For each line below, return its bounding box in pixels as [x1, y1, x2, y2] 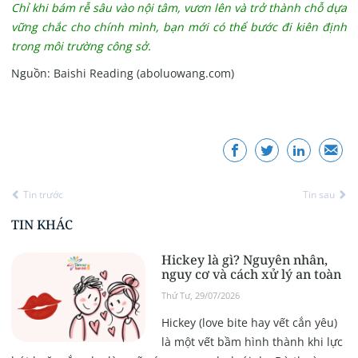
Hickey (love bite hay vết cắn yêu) [161, 315, 337, 331]
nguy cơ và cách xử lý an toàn [161, 265, 341, 284]
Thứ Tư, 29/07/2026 [161, 289, 240, 302]
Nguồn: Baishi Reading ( [10, 66, 140, 82]
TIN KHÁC [10, 216, 73, 234]
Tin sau [303, 188, 338, 202]
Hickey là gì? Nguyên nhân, [161, 251, 328, 269]
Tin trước [20, 188, 63, 202]
